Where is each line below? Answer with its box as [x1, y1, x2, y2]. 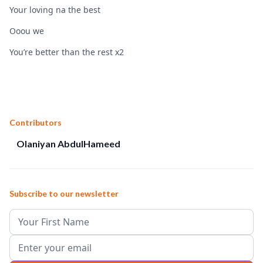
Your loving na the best [9, 4, 100, 15]
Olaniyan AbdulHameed [16, 137, 120, 149]
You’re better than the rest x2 [9, 46, 124, 58]
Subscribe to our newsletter [9, 188, 119, 198]
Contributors [9, 117, 62, 127]
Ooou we [9, 25, 44, 36]
